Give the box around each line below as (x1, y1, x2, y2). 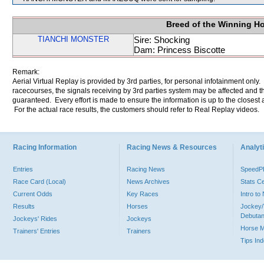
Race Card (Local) (13, 178, 66, 185)
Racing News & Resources (127, 143, 217, 151)
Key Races (127, 190, 159, 197)
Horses (127, 203, 148, 210)
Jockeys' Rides (13, 215, 57, 222)
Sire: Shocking (134, 35, 190, 45)
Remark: (12, 68, 39, 76)
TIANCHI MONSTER (37, 35, 109, 44)
